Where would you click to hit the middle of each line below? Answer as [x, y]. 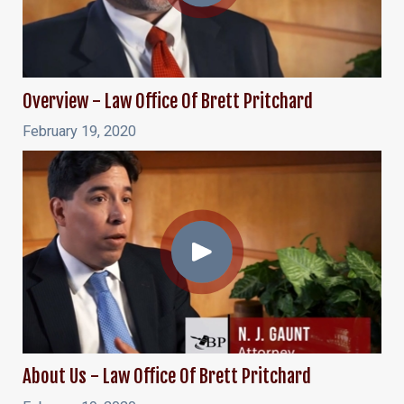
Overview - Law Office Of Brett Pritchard [167, 101]
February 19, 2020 [79, 132]
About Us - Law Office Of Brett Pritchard [166, 376]
